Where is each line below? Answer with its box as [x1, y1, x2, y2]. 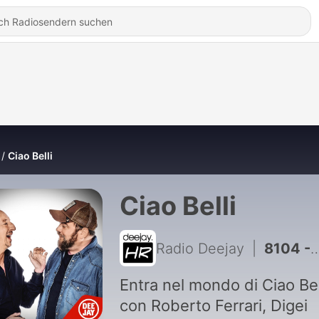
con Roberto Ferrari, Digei [119, 296, 308, 315]
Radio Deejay [155, 239, 244, 257]
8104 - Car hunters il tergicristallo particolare [263, 239, 310, 257]
